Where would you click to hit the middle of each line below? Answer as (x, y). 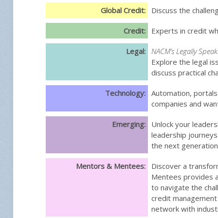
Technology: (125, 93)
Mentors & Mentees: (111, 166)
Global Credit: (123, 10)
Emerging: (129, 124)
